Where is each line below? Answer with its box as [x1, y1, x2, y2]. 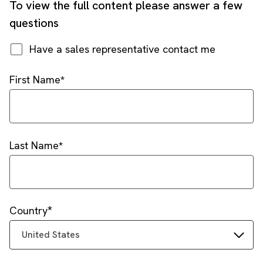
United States [22, 228, 80, 241]
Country [9, 204, 48, 217]
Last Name [9, 139, 59, 152]
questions [9, 15, 59, 31]
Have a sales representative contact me [29, 42, 215, 56]
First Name [9, 73, 60, 86]
